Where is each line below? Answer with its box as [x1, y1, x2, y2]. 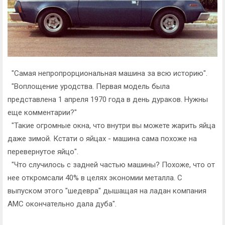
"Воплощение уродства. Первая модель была [8, 81, 170, 91]
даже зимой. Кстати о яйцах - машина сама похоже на [8, 134, 197, 143]
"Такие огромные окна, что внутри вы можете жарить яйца [8, 121, 215, 130]
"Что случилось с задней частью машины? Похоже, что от [8, 160, 215, 169]
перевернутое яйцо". [8, 147, 78, 156]
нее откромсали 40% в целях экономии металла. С [8, 173, 182, 182]
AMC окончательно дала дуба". [8, 199, 117, 208]
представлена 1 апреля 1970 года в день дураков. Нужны [8, 94, 208, 104]
